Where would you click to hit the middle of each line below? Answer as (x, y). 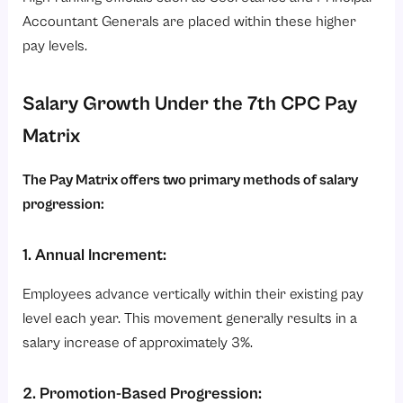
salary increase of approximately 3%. (138, 343)
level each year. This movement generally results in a (190, 318)
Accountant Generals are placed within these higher (190, 22)
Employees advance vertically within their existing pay (193, 294)
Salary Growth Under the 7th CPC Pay (190, 104)
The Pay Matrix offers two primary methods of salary (191, 180)
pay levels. (55, 47)
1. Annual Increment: (95, 255)
